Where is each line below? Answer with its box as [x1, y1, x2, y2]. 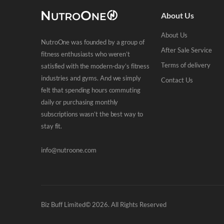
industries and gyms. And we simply [41, 73, 141, 82]
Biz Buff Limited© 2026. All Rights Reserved [41, 200, 166, 208]
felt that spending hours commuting [41, 85, 140, 94]
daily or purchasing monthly [41, 97, 118, 106]
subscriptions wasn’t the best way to [41, 109, 143, 118]
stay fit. [41, 121, 62, 130]
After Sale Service [161, 45, 212, 54]
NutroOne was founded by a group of [41, 37, 144, 46]
